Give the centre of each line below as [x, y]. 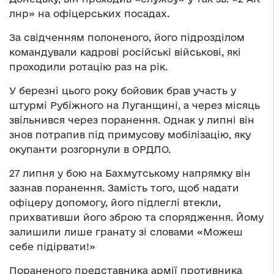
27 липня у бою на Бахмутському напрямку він [130, 173]
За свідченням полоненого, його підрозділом [127, 38]
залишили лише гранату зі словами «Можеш [126, 232]
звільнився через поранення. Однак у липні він [132, 120]
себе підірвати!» [52, 247]
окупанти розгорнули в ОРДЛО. [90, 150]
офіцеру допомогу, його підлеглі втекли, [115, 203]
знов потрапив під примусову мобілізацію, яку [130, 135]
